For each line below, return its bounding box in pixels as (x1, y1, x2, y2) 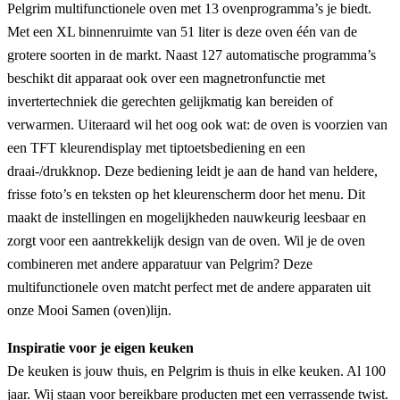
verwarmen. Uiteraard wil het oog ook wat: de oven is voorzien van (7, 117, 387, 133)
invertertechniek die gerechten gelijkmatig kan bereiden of (7, 94, 333, 110)
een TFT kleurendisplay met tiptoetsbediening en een (7, 140, 305, 156)
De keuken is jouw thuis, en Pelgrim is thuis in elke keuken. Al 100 (7, 363, 386, 379)
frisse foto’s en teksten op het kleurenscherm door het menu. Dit (7, 187, 365, 203)
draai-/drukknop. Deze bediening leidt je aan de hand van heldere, (7, 163, 378, 179)
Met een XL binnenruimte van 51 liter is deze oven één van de (7, 24, 357, 40)
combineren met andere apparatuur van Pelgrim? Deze (7, 256, 312, 272)
